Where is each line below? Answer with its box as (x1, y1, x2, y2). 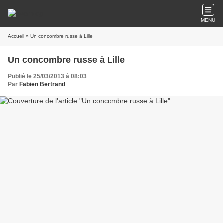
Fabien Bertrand (19, 81, 65, 88)
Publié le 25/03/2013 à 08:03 (8, 73, 87, 80)
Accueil (8, 33, 24, 39)
